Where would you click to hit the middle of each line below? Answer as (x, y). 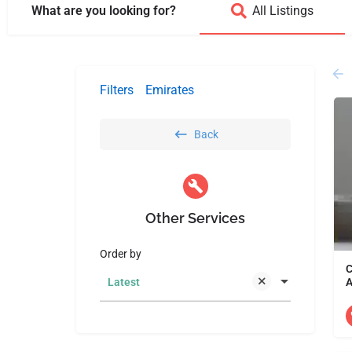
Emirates (170, 90)
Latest (124, 282)
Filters (117, 90)
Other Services (196, 218)
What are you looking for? (104, 11)
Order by (121, 254)
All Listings (283, 11)
